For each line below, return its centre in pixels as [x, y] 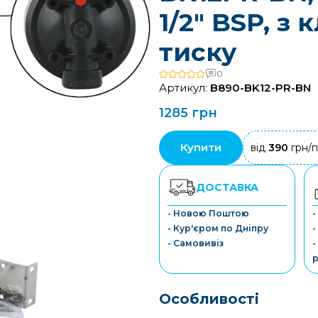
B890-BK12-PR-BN [261, 88]
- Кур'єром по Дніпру [218, 228]
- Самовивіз [196, 243]
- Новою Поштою [208, 213]
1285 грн [188, 113]
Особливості [209, 299]
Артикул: [185, 88]
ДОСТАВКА [227, 187]
